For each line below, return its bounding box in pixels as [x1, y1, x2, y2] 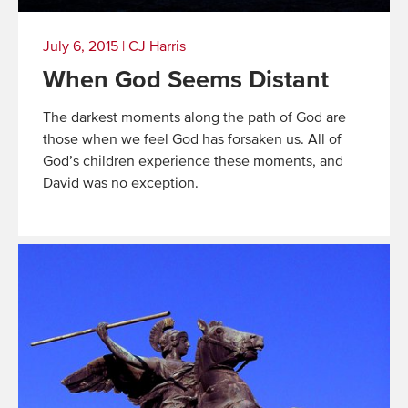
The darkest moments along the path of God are [43, 111, 346, 127]
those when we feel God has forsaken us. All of [43, 133, 342, 148]
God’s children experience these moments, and [43, 155, 343, 170]
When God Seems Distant [43, 67, 329, 93]
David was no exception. [43, 177, 199, 192]
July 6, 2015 [43, 39, 118, 55]
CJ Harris [128, 39, 186, 55]
